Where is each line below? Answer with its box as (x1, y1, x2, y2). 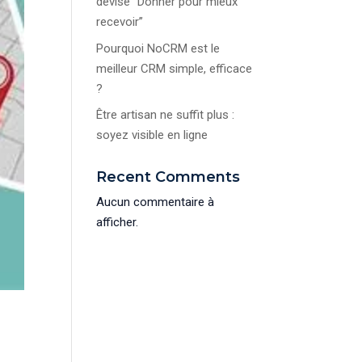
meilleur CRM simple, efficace (96, 61, 253, 76)
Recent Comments (96, 168, 241, 187)
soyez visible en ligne (96, 128, 208, 143)
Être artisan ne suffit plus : (96, 107, 235, 123)
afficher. (96, 215, 139, 230)
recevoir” (96, 15, 144, 30)
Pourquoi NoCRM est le (96, 40, 221, 56)
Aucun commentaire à (96, 195, 215, 210)
